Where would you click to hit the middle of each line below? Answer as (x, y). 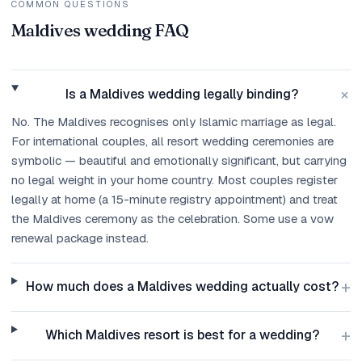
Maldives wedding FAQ (100, 30)
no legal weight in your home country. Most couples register (175, 180)
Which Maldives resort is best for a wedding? (182, 335)
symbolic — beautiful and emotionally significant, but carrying (179, 161)
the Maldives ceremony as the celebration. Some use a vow (173, 219)
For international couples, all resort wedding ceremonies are (173, 141)
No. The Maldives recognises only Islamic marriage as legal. (174, 122)
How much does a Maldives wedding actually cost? (182, 287)
